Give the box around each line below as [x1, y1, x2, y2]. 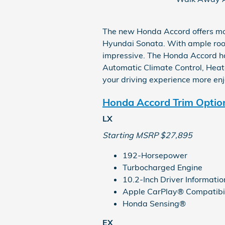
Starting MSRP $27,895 [102, 130, 192, 140]
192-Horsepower [123, 150, 187, 160]
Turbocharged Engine [123, 162, 202, 172]
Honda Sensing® [123, 198, 186, 208]
